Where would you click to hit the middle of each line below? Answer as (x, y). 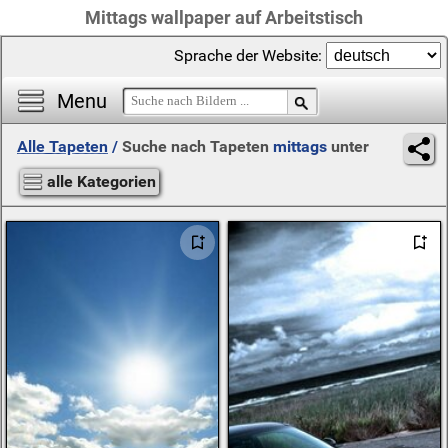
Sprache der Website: (250, 55)
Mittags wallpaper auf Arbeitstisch (224, 17)
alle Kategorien (101, 181)
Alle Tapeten (62, 146)
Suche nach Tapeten (197, 146)
